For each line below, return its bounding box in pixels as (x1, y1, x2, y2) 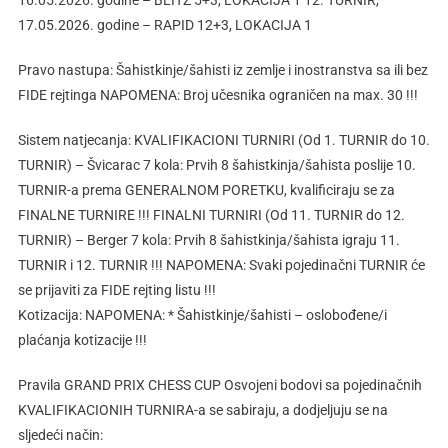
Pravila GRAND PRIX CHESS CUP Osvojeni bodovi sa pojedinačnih (17, 377, 422, 394)
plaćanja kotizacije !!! (17, 332, 147, 349)
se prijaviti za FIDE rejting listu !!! (17, 282, 216, 299)
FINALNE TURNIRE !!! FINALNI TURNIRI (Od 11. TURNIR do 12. (17, 207, 405, 224)
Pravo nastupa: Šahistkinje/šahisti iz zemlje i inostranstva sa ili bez (17, 62, 428, 79)
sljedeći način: (17, 427, 103, 444)
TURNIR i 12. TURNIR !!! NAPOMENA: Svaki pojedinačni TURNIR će (17, 257, 425, 274)
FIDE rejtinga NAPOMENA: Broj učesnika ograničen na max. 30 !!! (17, 87, 418, 104)
